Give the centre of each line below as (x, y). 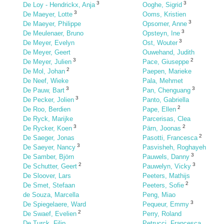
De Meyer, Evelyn (49, 43)
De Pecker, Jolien (48, 100)
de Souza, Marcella (51, 195)
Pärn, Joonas (162, 128)
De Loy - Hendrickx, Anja (59, 5)
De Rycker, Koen (47, 128)
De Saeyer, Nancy (49, 147)
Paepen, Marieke (167, 71)
